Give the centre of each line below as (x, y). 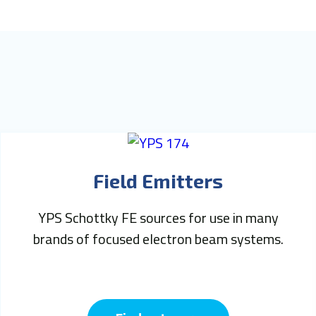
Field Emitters (158, 180)
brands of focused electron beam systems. (158, 238)
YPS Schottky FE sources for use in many (158, 217)
